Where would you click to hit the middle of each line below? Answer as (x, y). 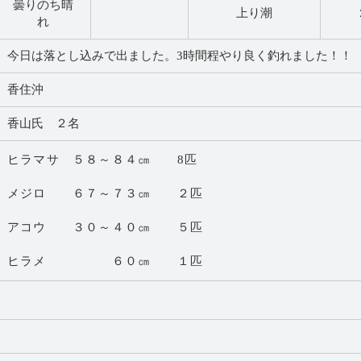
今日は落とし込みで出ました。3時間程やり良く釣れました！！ (180, 56)
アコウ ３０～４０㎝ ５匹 (105, 228)
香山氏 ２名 (44, 124)
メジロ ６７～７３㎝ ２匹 (105, 194)
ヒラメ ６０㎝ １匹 (105, 261)
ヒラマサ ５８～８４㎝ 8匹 (102, 160)
